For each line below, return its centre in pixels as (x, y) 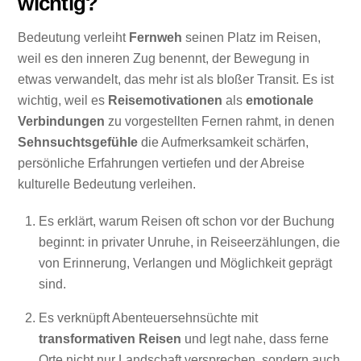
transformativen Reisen (110, 339)
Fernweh (156, 37)
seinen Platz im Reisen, (252, 37)
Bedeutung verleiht (74, 37)
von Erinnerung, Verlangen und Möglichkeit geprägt (185, 263)
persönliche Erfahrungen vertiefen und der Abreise (162, 163)
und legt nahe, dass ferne (255, 339)
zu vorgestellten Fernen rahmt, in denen (220, 121)
